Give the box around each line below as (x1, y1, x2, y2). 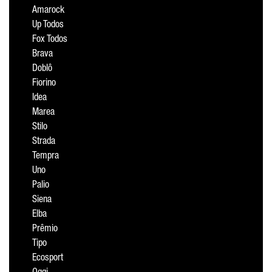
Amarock (32, 6, 64, 16)
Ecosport (32, 254, 63, 263)
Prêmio (32, 225, 58, 234)
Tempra (32, 152, 59, 161)
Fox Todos (32, 35, 67, 45)
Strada (32, 137, 55, 147)
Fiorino (32, 79, 56, 89)
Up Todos (32, 21, 64, 30)
